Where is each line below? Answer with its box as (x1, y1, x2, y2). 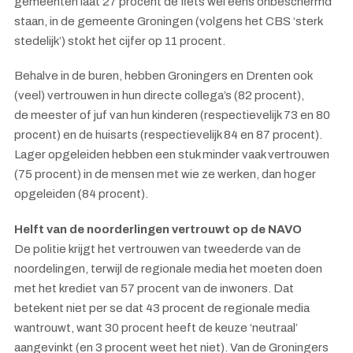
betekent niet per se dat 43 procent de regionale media (14, 301, 310, 314)
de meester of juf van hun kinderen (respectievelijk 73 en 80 (14, 109, 330, 121)
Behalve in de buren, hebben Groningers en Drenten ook (14, 69, 312, 82)
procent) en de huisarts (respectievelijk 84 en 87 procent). (14, 128, 322, 141)
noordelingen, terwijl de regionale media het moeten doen (14, 262, 322, 275)
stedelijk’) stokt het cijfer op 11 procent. (14, 34, 225, 47)
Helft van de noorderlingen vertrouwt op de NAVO (14, 222, 302, 236)
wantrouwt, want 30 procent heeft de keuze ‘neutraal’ (14, 321, 298, 334)
